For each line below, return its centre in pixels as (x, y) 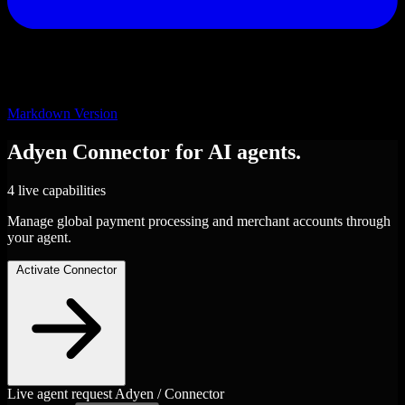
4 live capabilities (57, 190)
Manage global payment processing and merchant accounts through (199, 221)
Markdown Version (62, 113)
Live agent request (60, 393)
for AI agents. (238, 151)
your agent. (39, 237)
